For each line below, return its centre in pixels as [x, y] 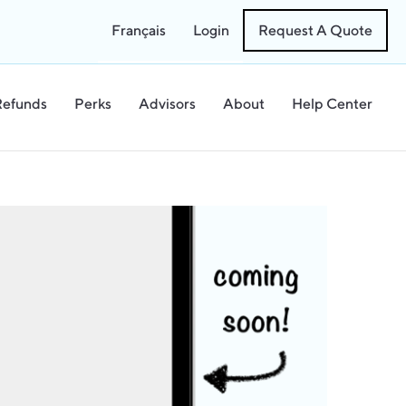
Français [139, 30]
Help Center [332, 104]
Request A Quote [315, 30]
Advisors [167, 104]
